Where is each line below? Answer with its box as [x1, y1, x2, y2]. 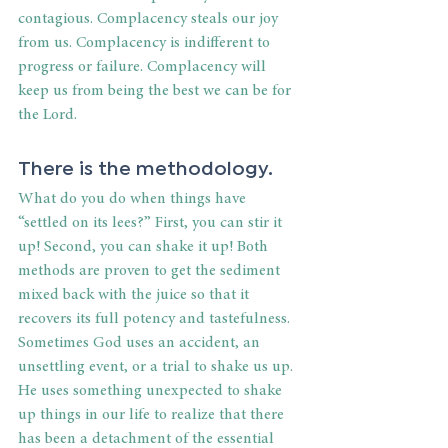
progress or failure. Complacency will [18, 59, 270, 76]
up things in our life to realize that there [18, 407, 288, 424]
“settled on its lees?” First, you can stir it [18, 215, 286, 232]
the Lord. [18, 107, 77, 124]
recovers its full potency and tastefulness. [18, 311, 294, 328]
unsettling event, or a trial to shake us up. [18, 359, 297, 376]
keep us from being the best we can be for [18, 83, 295, 100]
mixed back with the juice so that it [18, 287, 253, 304]
